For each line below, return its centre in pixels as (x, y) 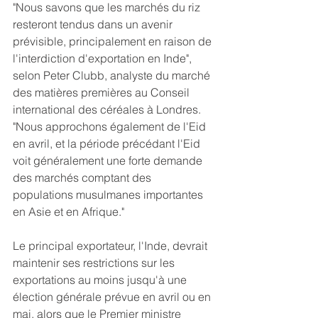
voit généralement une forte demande (109, 161)
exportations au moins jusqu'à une (101, 280)
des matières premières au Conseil (103, 93)
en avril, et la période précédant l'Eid (108, 144)
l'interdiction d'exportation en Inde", (104, 59)
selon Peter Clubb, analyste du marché (113, 76)
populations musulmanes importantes (109, 195)
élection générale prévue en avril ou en (113, 297)
